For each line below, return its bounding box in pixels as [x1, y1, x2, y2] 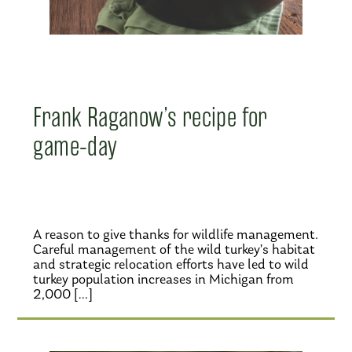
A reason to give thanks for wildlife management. [33, 226, 319, 243]
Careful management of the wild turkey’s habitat [33, 241, 316, 258]
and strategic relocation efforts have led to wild [33, 256, 310, 273]
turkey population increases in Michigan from [33, 271, 295, 288]
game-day [33, 130, 118, 163]
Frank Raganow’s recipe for [33, 101, 268, 134]
